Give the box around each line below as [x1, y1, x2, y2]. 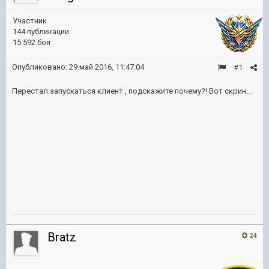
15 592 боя [13, 38, 50, 47]
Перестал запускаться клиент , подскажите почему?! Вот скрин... [12, 86, 252, 95]
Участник [13, 16, 47, 25]
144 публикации [13, 27, 69, 36]
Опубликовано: [12, 62, 69, 71]
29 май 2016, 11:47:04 [69, 62, 144, 71]
